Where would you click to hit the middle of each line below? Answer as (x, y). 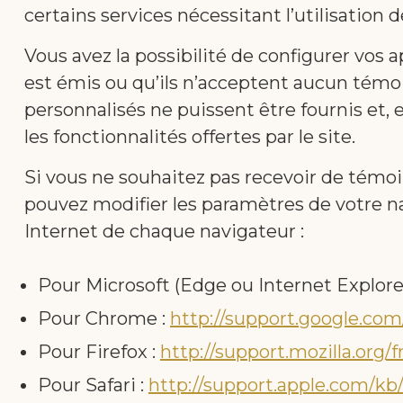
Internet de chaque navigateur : (164, 231)
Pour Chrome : (104, 318)
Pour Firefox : (99, 352)
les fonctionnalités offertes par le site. (190, 137)
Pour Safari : (93, 385)
